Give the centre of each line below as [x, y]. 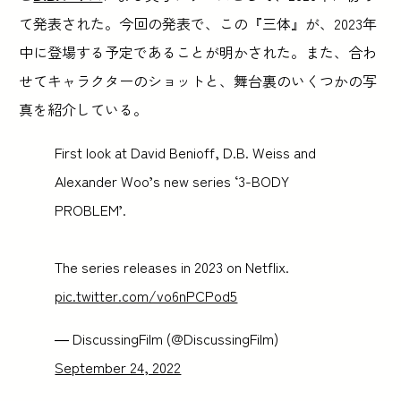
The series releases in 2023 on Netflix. [172, 267]
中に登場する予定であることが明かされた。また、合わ [198, 52]
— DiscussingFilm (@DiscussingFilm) [167, 339]
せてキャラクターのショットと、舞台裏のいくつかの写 [198, 81]
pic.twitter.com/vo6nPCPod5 [146, 296]
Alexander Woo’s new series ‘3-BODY [172, 181]
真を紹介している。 [84, 110]
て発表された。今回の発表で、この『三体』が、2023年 [198, 24]
